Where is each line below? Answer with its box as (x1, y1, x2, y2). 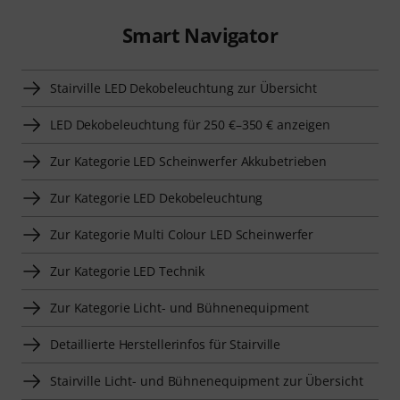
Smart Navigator (121, 21, 278, 49)
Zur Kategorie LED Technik (50, 262, 205, 280)
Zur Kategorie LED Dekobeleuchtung (50, 189, 263, 207)
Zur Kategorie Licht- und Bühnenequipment (50, 299, 309, 317)
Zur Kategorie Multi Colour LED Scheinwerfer (50, 226, 314, 244)
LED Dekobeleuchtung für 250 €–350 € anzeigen (50, 116, 331, 134)
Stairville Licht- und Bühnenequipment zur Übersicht (50, 372, 363, 390)
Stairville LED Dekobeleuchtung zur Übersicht (50, 79, 318, 97)
